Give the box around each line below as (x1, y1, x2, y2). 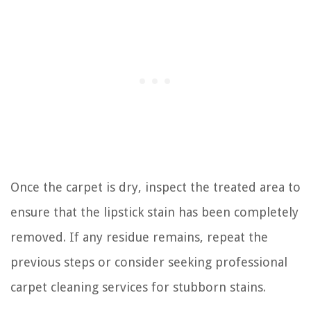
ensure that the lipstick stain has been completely (10, 204, 299, 219)
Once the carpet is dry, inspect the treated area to (10, 179, 301, 194)
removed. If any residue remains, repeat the (10, 229, 268, 244)
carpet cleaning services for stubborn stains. (10, 279, 266, 294)
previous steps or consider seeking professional (10, 254, 287, 269)
